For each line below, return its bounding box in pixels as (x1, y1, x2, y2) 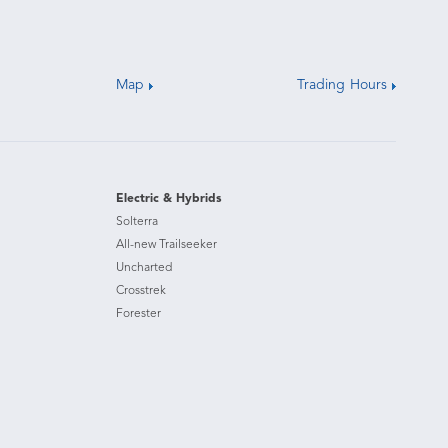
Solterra (116, 216, 158, 228)
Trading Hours (297, 78, 387, 92)
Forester (116, 308, 161, 320)
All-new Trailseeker (116, 239, 217, 251)
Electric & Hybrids (116, 193, 222, 205)
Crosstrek (116, 285, 166, 297)
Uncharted (116, 262, 172, 274)
